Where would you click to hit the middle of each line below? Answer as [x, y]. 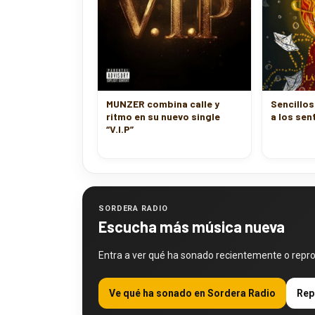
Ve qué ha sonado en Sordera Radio [192, 283]
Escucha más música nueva [192, 216]
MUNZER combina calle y [163, 93]
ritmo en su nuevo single [163, 106]
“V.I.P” [120, 118]
